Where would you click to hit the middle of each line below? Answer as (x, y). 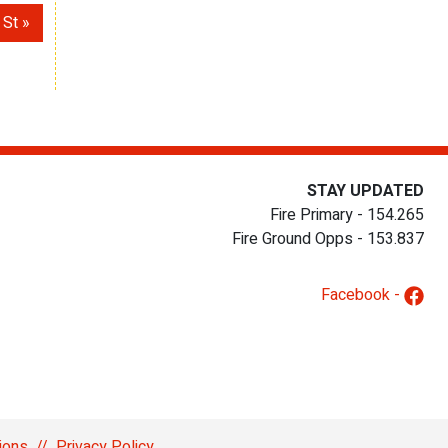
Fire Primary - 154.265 (347, 215)
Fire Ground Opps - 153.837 (328, 239)
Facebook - (362, 295)
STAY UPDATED (365, 191)
